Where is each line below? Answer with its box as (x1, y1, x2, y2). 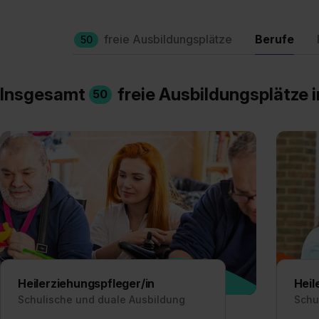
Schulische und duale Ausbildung (18, 293, 185, 305)
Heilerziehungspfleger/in (18, 276, 155, 291)
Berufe (255, 32, 294, 46)
